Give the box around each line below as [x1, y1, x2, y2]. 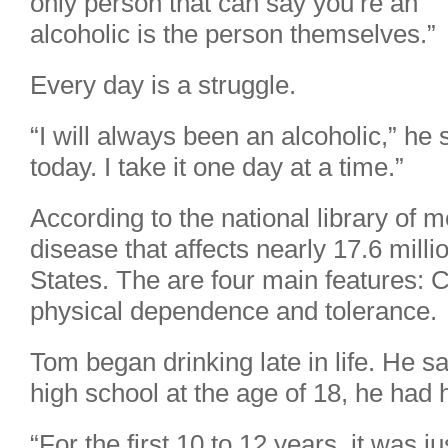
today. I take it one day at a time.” [30, 153, 404, 181]
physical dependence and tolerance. [30, 297, 437, 325]
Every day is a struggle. [30, 71, 296, 99]
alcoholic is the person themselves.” [30, 20, 436, 48]
